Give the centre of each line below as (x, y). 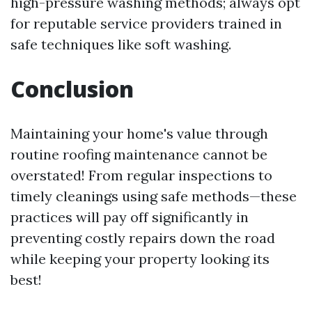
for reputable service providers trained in (146, 23)
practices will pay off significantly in (130, 217)
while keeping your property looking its (140, 259)
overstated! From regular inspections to (141, 175)
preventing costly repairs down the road (143, 238)
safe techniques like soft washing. (121, 44)
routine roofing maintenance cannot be (139, 154)
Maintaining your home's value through (139, 133)
